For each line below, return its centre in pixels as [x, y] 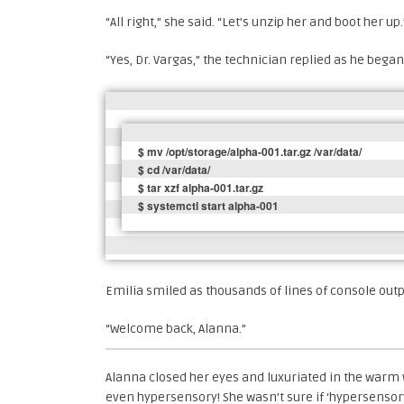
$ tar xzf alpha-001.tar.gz [201, 188]
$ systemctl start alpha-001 [208, 206]
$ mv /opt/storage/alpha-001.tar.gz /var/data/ [250, 151]
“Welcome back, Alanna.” [176, 329]
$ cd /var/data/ [174, 170]
